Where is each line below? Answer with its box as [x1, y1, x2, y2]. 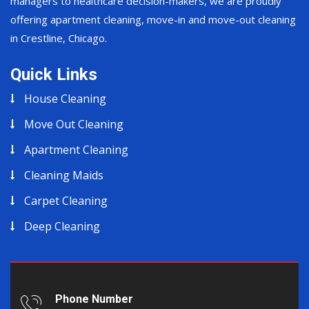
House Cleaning [24, 91, 106, 107]
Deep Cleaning [24, 219, 100, 235]
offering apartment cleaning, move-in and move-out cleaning [10, 12, 296, 27]
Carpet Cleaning [24, 193, 108, 209]
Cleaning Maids [24, 168, 103, 183]
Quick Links [10, 65, 97, 85]
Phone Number [55, 292, 133, 306]
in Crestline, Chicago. [10, 31, 107, 46]
